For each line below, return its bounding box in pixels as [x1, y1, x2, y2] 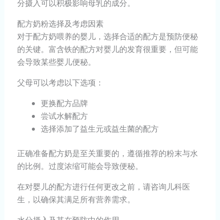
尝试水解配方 [40, 110, 88, 122]
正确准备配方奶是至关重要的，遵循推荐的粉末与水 [17, 148, 198, 159]
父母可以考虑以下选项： [17, 77, 104, 88]
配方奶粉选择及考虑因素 [17, 18, 104, 29]
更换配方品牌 [40, 98, 88, 109]
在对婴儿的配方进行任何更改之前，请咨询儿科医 [17, 181, 190, 192]
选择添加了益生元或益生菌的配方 [40, 123, 159, 135]
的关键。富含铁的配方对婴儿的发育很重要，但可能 [17, 44, 198, 55]
